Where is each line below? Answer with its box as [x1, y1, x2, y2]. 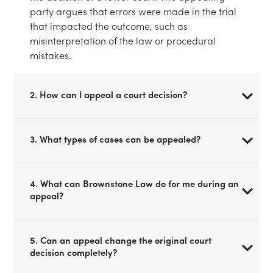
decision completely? [30, 249, 117, 258]
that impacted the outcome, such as [30, 22, 188, 32]
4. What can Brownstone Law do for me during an [30, 180, 239, 190]
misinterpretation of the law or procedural [30, 37, 216, 47]
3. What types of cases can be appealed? [30, 135, 200, 145]
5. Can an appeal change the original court [30, 236, 211, 246]
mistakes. [30, 51, 71, 62]
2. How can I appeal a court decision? [30, 91, 187, 101]
